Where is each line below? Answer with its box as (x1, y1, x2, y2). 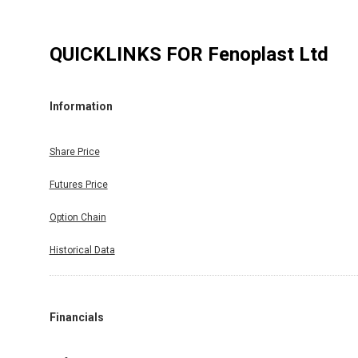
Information (49, 100, 113, 113)
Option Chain (49, 211, 106, 223)
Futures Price (49, 178, 108, 190)
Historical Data (49, 244, 115, 256)
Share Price (49, 145, 100, 157)
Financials (49, 310, 104, 324)
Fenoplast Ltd (207, 42, 328, 66)
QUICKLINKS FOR (49, 42, 208, 66)
